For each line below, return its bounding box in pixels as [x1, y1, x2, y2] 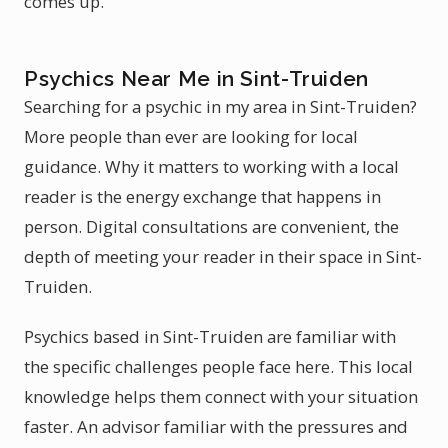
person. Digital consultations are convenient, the [24, 215, 399, 238]
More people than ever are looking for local [24, 125, 358, 148]
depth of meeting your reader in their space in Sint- [24, 245, 422, 268]
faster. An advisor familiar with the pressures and [24, 415, 408, 438]
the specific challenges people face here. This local [24, 355, 413, 378]
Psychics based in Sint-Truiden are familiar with [24, 325, 396, 348]
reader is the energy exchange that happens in [24, 185, 381, 208]
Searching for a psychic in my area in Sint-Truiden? [24, 95, 417, 118]
